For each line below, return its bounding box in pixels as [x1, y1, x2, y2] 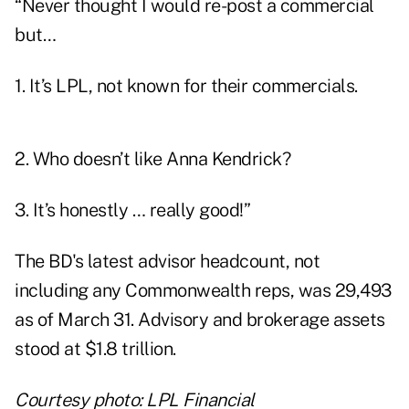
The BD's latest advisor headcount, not [15, 250, 320, 273]
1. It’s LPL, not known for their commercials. [15, 75, 358, 98]
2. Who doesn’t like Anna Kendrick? [15, 148, 290, 171]
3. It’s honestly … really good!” [15, 199, 250, 222]
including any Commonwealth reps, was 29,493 [15, 279, 392, 302]
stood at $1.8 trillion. [15, 338, 176, 361]
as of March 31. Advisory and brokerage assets [15, 309, 385, 331]
